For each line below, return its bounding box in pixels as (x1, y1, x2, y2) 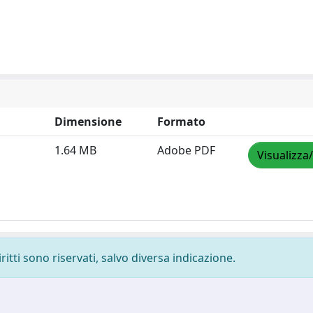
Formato (157, 114, 205, 129)
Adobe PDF (157, 143, 215, 158)
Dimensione (54, 114, 122, 129)
